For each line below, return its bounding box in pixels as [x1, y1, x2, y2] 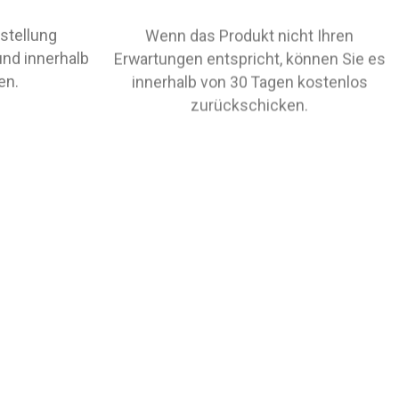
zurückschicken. [191, 94, 308, 114]
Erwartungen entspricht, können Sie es [113, 48, 386, 68]
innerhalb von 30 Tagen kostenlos [131, 71, 368, 91]
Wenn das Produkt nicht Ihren [145, 25, 354, 45]
